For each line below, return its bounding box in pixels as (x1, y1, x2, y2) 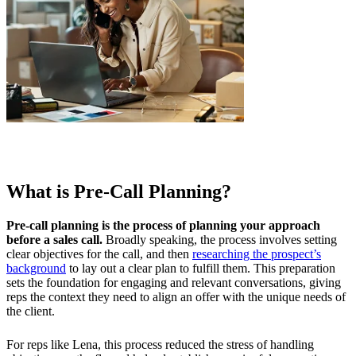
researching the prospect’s (192, 247, 321, 261)
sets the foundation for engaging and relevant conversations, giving (6, 276, 341, 290)
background (6, 261, 66, 276)
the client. (6, 304, 55, 319)
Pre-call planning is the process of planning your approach (6, 219, 320, 233)
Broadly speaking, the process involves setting (106, 233, 337, 247)
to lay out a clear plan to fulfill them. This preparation (66, 261, 335, 276)
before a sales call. (6, 233, 106, 247)
